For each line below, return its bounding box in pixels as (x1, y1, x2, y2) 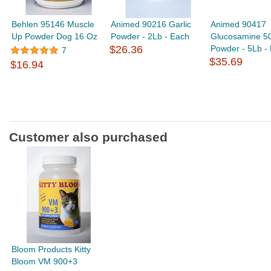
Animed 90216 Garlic (111, 19, 192, 29)
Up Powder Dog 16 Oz (11, 31, 98, 41)
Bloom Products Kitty (11, 244, 91, 254)
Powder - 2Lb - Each (111, 31, 190, 41)
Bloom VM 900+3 (11, 256, 78, 266)
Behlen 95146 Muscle (11, 19, 95, 29)
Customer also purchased (9, 130, 168, 144)
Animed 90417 (210, 19, 266, 29)
